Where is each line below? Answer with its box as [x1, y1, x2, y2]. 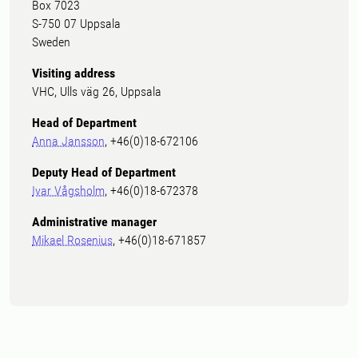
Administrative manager [32, 214, 157, 230]
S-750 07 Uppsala [32, 16, 121, 32]
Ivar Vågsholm [32, 183, 105, 199]
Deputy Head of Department [32, 165, 176, 181]
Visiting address [32, 66, 115, 82]
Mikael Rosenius [32, 233, 113, 249]
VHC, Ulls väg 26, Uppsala [32, 84, 161, 100]
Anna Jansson [32, 133, 105, 149]
